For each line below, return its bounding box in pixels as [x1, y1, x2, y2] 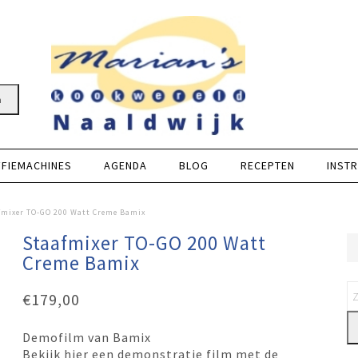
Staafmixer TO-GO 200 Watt [22, 230, 267, 256]
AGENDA [104, 158, 147, 173]
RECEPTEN [241, 158, 295, 173]
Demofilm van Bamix [22, 329, 152, 345]
